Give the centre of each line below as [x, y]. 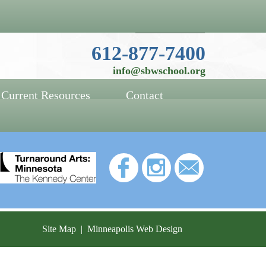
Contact [145, 95]
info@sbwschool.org [159, 71]
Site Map [59, 229]
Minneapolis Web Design [135, 229]
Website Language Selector [151, 13]
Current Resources [46, 95]
